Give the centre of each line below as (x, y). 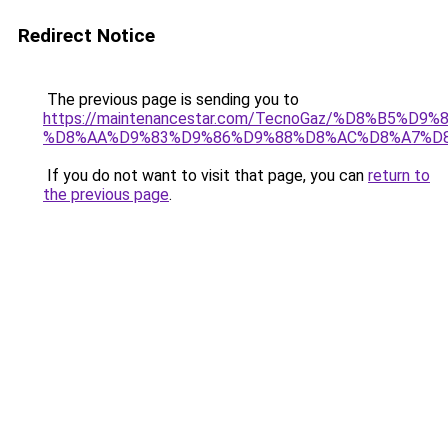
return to (399, 175)
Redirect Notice (86, 35)
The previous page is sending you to (171, 99)
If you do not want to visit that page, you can (205, 175)
